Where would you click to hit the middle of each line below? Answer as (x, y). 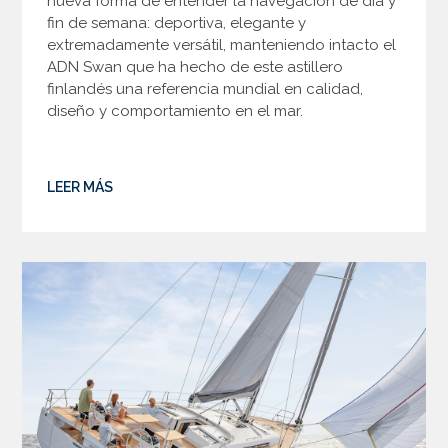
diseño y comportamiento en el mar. (175, 111)
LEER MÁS (80, 187)
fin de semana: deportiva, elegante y (177, 23)
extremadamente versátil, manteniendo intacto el (222, 45)
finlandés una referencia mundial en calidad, (205, 89)
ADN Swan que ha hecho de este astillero (195, 67)
